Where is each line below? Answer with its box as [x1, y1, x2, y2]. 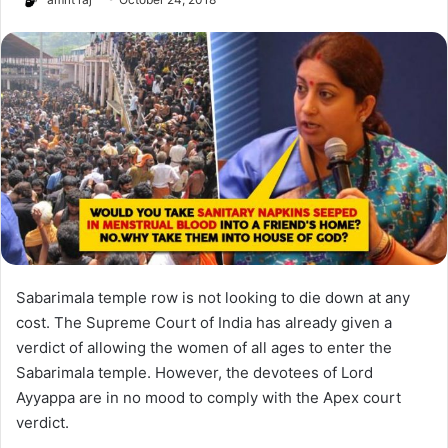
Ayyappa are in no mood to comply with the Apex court [16, 388, 401, 408]
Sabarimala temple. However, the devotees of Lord [16, 363, 373, 383]
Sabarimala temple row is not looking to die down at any [16, 288, 410, 308]
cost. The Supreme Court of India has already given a [16, 313, 392, 333]
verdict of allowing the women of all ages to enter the [16, 338, 392, 358]
